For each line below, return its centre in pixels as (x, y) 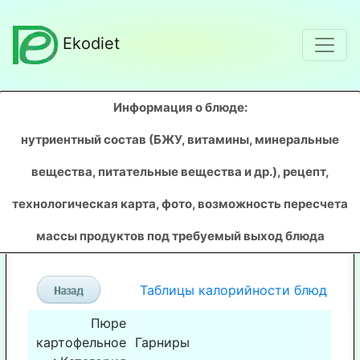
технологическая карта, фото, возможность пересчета (180, 203)
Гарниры (162, 342)
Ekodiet (91, 44)
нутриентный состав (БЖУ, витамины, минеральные (180, 139)
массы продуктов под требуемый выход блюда (180, 235)
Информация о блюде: (180, 107)
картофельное (82, 342)
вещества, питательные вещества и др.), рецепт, (180, 171)
